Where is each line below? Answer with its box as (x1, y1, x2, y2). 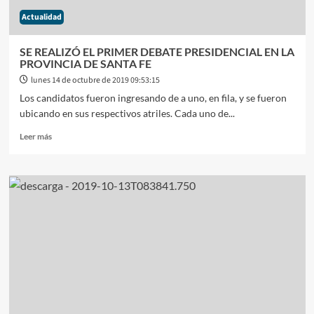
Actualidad (21, 11, 62, 23)
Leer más (19, 131, 52, 142)
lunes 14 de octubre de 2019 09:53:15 (30, 74, 160, 86)
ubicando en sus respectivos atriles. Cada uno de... (19, 107, 235, 119)
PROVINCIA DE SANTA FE (19, 57, 151, 70)
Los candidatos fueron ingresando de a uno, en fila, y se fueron (19, 92, 287, 104)
